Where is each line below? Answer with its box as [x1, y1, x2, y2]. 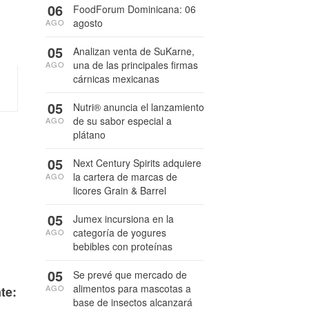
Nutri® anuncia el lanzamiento [73, 100, 204, 114]
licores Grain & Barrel [73, 183, 166, 197]
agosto [73, 16, 103, 30]
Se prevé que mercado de [73, 268, 187, 281]
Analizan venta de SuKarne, [73, 44, 195, 58]
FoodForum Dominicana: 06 [73, 2, 196, 16]
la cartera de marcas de [73, 170, 177, 183]
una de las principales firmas [73, 58, 198, 72]
